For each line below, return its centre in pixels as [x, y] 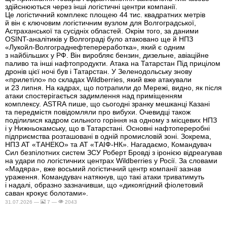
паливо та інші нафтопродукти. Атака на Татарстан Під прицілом [113, 64]
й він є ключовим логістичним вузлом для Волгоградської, [101, 23]
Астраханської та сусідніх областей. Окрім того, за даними [102, 31]
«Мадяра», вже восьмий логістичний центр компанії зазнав [103, 169]
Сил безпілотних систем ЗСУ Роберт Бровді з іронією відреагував [113, 153]
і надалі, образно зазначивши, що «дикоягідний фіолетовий [104, 185]
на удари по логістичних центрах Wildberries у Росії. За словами [111, 161]
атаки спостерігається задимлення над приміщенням [94, 96]
